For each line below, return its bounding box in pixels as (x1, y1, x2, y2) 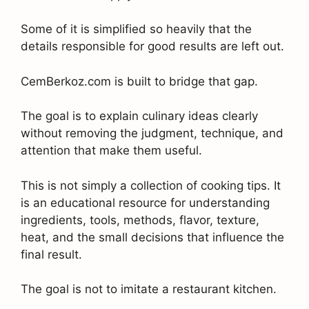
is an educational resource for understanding (21, 195, 270, 210)
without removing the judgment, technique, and (21, 126, 283, 141)
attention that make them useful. (21, 143, 202, 158)
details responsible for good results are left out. (21, 39, 284, 54)
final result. (21, 247, 82, 261)
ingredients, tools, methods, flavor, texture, (21, 212, 259, 227)
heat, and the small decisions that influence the (21, 230, 284, 244)
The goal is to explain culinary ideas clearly (21, 109, 258, 123)
